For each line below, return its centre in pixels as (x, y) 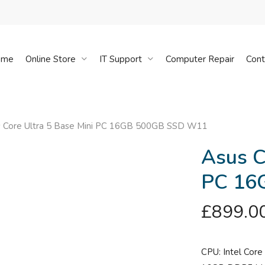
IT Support (120, 59)
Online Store (50, 59)
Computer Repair (200, 59)
